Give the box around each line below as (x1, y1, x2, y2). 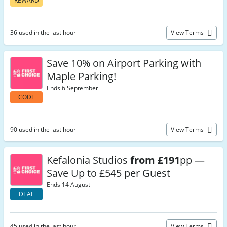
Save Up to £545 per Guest (47, 166, 170, 180)
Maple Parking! (47, 69, 116, 83)
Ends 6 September (47, 84, 98, 92)
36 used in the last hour (10, 28, 76, 37)
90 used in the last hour (10, 125, 76, 134)
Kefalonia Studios (47, 153, 130, 167)
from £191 (130, 153, 180, 167)
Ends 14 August (47, 180, 90, 189)
